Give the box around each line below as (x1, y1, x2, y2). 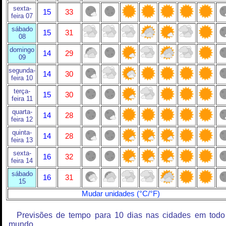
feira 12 (11, 116, 33, 123)
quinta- (12, 129, 32, 136)
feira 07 (11, 12, 33, 20)
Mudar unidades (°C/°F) (82, 190, 160, 198)
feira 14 (11, 157, 33, 164)
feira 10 (11, 74, 33, 82)
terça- (14, 87, 30, 95)
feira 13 (11, 136, 33, 144)
